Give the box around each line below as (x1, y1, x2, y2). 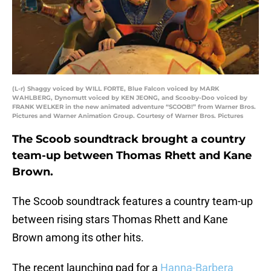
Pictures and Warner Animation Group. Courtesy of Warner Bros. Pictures (12, 112, 243, 120)
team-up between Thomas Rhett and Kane (12, 149, 252, 163)
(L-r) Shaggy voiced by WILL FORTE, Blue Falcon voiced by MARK (12, 85, 219, 93)
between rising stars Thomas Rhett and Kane (12, 213, 228, 226)
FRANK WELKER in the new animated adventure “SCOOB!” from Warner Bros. (12, 103, 256, 111)
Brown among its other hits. (12, 231, 144, 244)
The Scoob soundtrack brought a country (12, 132, 246, 146)
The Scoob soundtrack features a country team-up (12, 195, 253, 208)
